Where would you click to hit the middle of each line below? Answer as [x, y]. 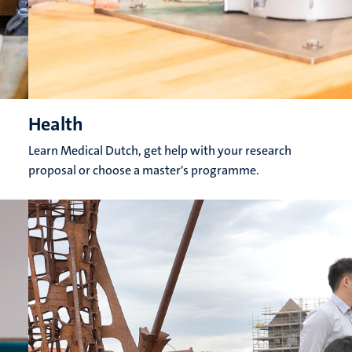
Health [56, 125]
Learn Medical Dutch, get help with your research [160, 151]
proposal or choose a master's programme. [144, 170]
